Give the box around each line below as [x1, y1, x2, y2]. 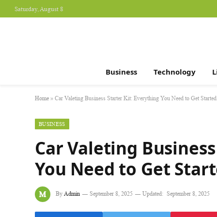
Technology [154, 67, 196, 77]
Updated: [142, 189, 163, 197]
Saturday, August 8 [15, 5, 63, 13]
